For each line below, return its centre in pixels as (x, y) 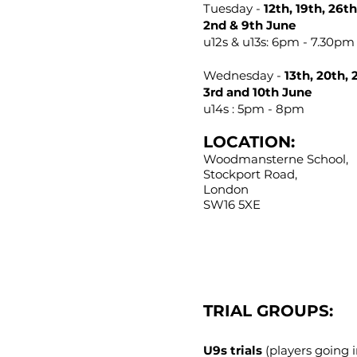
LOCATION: (249, 141)
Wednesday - (244, 75)
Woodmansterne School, (277, 159)
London (226, 189)
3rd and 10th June (257, 92)
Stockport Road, (252, 174)
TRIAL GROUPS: (268, 310)
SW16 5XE (232, 204)
